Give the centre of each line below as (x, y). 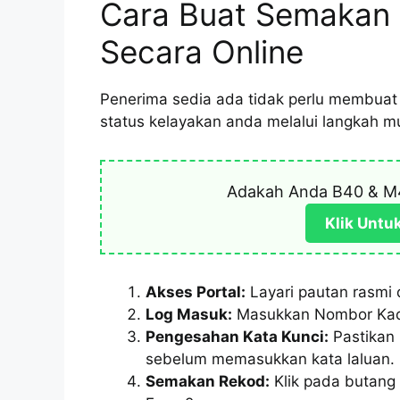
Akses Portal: (196, 292)
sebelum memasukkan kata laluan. (270, 359)
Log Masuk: (189, 315)
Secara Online (202, 52)
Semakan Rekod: (208, 382)
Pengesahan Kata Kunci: (237, 337)
